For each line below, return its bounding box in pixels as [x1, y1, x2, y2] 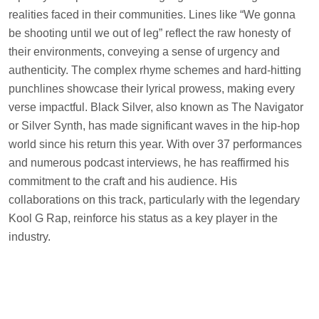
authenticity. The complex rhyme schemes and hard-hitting [9, 64, 301, 77]
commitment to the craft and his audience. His [9, 175, 237, 188]
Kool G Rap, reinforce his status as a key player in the [9, 212, 278, 225]
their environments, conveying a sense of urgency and [9, 46, 280, 58]
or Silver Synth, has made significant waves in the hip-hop [9, 120, 300, 132]
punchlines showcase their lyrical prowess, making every [9, 83, 295, 95]
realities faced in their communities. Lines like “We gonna [9, 9, 296, 21]
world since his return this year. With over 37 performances [9, 138, 302, 151]
